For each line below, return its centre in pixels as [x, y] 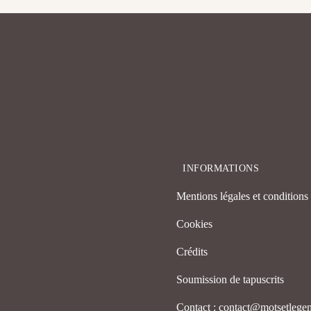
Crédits [192, 252]
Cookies [194, 224]
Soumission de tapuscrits [230, 280]
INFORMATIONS [221, 169]
